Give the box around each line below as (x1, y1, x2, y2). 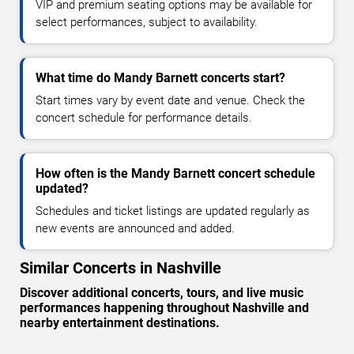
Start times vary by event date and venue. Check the (36, 93, 305, 108)
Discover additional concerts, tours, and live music (20, 285, 303, 301)
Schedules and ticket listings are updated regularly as (36, 204, 310, 219)
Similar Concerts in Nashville (20, 258, 221, 278)
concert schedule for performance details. (36, 111, 252, 126)
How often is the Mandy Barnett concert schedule (36, 166, 315, 182)
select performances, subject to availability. (36, 15, 258, 30)
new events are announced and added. (36, 221, 235, 236)
